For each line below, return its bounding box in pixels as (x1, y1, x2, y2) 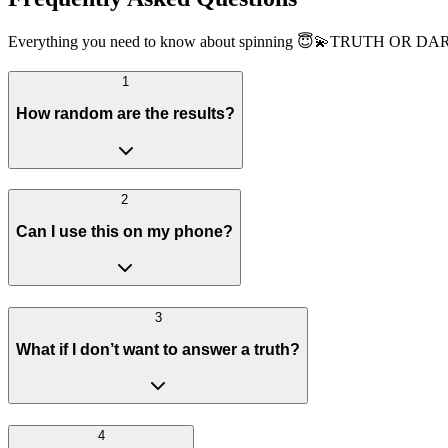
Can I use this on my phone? (16, 222, 233, 240)
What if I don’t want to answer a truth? (16, 340, 300, 358)
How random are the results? (16, 104, 235, 122)
